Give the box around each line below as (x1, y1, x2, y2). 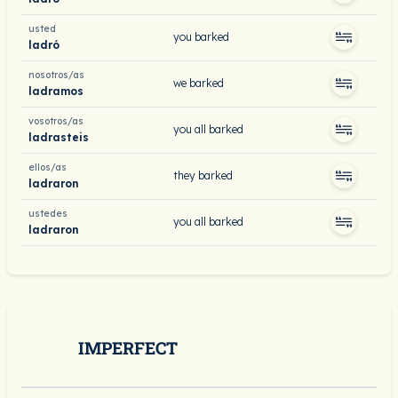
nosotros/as (28, 69, 84, 81)
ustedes (28, 208, 68, 219)
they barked (173, 169, 233, 182)
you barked (173, 30, 229, 44)
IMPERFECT (78, 337, 178, 359)
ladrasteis (28, 130, 89, 144)
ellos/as (28, 162, 67, 173)
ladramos (28, 84, 84, 98)
